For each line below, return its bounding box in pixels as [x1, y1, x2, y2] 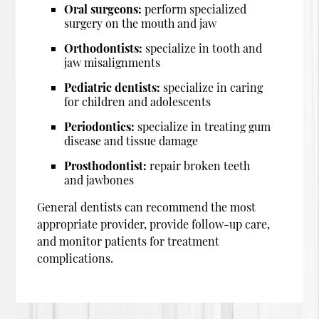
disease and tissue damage [64, 132, 199, 148]
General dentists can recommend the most [37, 199, 256, 214]
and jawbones [64, 172, 135, 187]
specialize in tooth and [142, 40, 263, 56]
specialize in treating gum [135, 118, 271, 134]
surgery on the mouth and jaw [64, 15, 217, 31]
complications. [37, 250, 114, 266]
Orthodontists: [64, 40, 143, 56]
